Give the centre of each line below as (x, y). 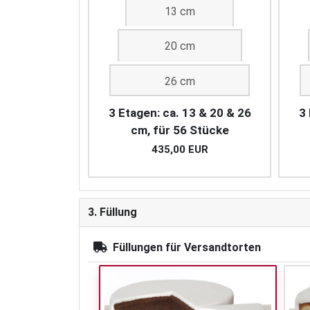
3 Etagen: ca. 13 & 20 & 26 (180, 113)
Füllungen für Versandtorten (187, 248)
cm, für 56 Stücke (180, 130)
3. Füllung (112, 212)
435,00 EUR (180, 150)
